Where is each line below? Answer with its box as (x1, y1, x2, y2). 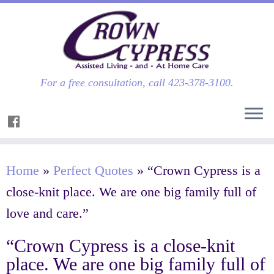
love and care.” (6, 206, 89, 221)
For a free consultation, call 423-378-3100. (40, 76, 234, 89)
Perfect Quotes (53, 163, 133, 178)
